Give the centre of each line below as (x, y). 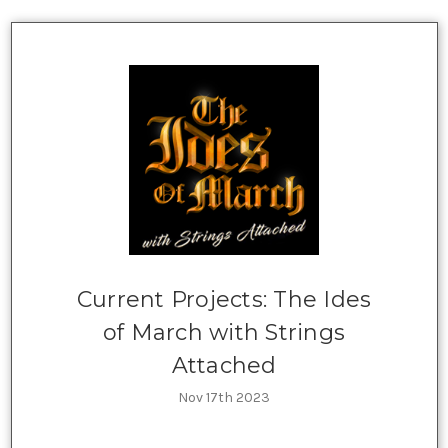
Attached (224, 365)
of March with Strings (224, 332)
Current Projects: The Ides (224, 299)
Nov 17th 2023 (224, 397)
